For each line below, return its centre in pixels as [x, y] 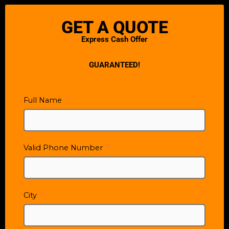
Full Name [43, 100]
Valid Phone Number [63, 148]
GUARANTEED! [114, 65]
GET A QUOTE [114, 27]
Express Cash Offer [114, 40]
